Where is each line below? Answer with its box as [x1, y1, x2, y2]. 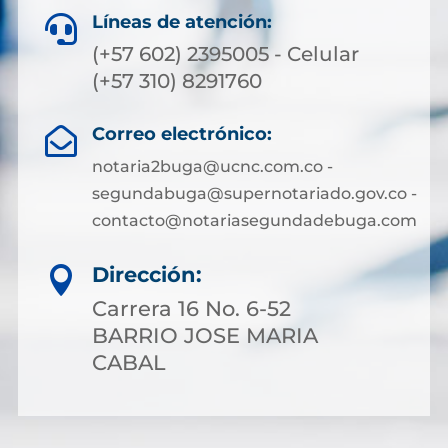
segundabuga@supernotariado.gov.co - [91, 184, 417, 203]
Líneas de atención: [92, 11, 272, 33]
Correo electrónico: [91, 123, 272, 145]
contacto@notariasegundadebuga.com [91, 211, 417, 230]
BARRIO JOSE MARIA [92, 323, 318, 348]
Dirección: [92, 262, 202, 287]
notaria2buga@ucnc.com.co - [91, 157, 333, 176]
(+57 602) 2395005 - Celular [92, 42, 359, 66]
